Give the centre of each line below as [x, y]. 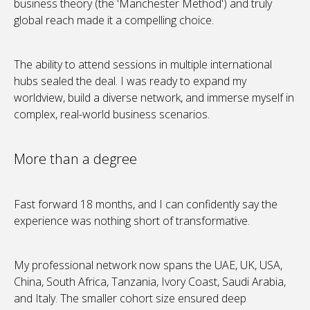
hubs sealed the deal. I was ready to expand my [130, 81]
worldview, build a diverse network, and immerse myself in [154, 98]
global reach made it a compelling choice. [114, 20]
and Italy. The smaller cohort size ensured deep [130, 299]
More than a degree [75, 159]
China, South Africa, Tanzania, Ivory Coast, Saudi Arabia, [150, 282]
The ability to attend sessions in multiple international [143, 65]
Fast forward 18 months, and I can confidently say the [146, 204]
